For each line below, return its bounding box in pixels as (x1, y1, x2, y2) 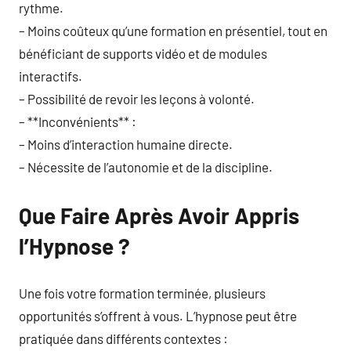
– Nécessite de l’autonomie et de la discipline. (19, 159, 273, 175)
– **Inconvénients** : (19, 114, 136, 129)
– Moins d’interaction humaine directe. (19, 136, 233, 152)
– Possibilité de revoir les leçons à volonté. (19, 91, 255, 107)
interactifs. (19, 68, 82, 84)
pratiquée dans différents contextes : (19, 330, 228, 346)
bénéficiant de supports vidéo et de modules (19, 45, 267, 61)
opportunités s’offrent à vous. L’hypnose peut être (19, 307, 297, 324)
